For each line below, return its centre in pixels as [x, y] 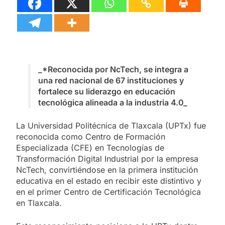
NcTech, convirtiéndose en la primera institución [107, 170]
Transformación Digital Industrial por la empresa [107, 159]
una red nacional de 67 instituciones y [111, 81]
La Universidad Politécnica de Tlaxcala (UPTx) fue [111, 126]
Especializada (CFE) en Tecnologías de [90, 148]
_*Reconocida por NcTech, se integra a [113, 70]
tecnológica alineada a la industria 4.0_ [113, 103]
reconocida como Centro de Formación [91, 137]
